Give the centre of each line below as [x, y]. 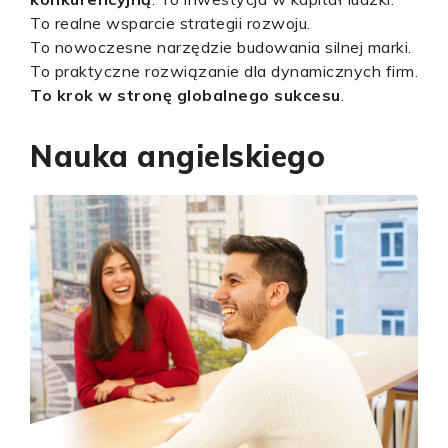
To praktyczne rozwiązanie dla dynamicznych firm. [224, 71]
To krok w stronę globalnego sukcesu [185, 95]
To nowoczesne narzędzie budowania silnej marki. [221, 47]
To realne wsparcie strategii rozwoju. [170, 23]
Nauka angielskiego [177, 156]
